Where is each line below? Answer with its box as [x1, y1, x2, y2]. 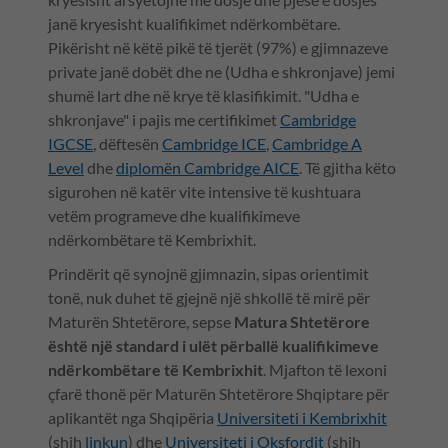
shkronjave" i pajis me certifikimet [48, 109, 280, 129]
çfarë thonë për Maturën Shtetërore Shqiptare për [48, 383, 389, 403]
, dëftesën [93, 133, 162, 153]
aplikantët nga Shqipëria [48, 407, 217, 427]
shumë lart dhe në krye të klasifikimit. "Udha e [48, 85, 359, 105]
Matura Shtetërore [231, 311, 370, 331]
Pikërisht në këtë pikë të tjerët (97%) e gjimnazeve [48, 37, 388, 57]
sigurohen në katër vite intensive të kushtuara [48, 181, 361, 201]
